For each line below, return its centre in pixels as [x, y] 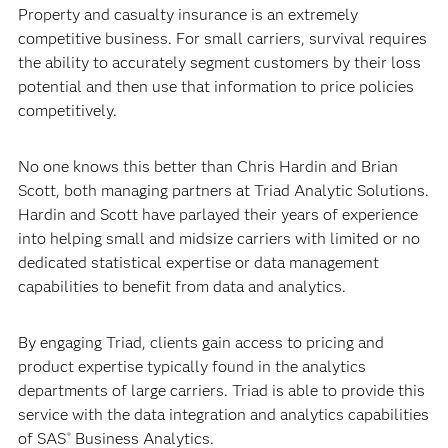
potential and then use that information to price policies [215, 86]
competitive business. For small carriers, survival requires [222, 38]
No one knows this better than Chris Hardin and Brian [207, 166]
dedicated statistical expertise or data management [198, 262]
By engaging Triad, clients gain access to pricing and [200, 342]
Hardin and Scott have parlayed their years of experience [217, 214]
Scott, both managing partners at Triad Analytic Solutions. [223, 190]
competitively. [67, 110]
